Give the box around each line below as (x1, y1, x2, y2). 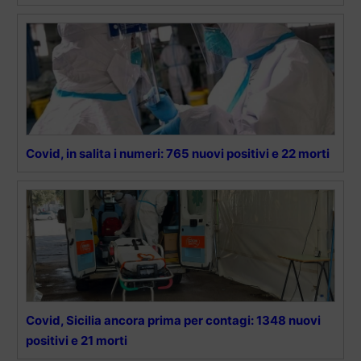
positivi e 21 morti (26, 332, 127, 348)
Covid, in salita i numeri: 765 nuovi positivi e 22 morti (26, 145, 330, 161)
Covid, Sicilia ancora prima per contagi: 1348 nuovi (26, 312, 321, 328)
